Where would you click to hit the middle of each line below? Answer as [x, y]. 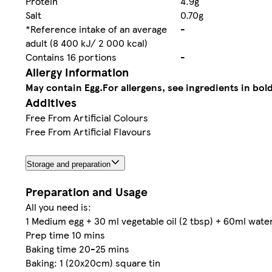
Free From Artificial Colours [87, 118]
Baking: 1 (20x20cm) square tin [93, 263]
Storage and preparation [69, 165]
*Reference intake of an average [96, 29]
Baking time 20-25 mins [77, 249]
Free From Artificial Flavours [88, 132]
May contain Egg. [64, 87]
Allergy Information [77, 72]
